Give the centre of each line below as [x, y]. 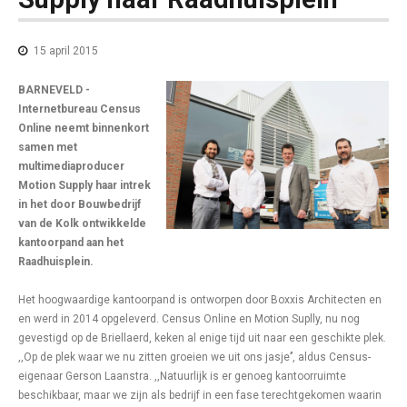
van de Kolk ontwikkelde [82, 223]
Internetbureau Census [79, 109]
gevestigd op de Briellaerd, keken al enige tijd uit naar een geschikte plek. [202, 338]
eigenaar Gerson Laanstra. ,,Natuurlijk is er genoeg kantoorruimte [182, 376]
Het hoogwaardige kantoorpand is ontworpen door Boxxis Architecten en [200, 300]
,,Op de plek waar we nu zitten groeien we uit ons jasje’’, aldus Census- [194, 357]
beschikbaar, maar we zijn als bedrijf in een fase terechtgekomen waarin [200, 395]
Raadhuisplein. [56, 262]
